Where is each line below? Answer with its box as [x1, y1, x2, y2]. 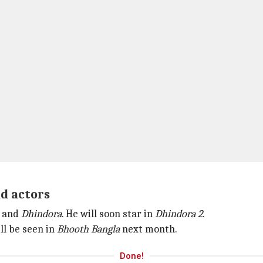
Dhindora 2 [155, 208, 203, 220]
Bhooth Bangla [57, 223, 122, 235]
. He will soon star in [62, 208, 155, 220]
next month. [122, 223, 177, 235]
